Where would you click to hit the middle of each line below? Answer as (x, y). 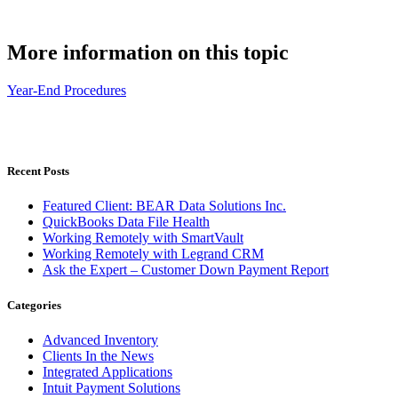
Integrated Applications (107, 371)
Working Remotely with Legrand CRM (153, 254)
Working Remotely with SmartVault (143, 238)
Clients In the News (98, 355)
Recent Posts (38, 171)
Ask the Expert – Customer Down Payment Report (186, 270)
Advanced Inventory (100, 339)
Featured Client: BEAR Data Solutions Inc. (164, 206)
